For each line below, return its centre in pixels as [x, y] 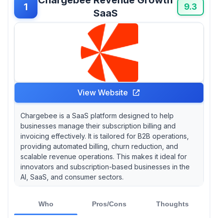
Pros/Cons [109, 204]
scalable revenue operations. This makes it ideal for [104, 156]
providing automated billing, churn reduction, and [99, 146]
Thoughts [172, 204]
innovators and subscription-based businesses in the [105, 166]
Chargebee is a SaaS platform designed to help [97, 115]
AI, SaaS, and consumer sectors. [72, 177]
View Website [103, 92]
